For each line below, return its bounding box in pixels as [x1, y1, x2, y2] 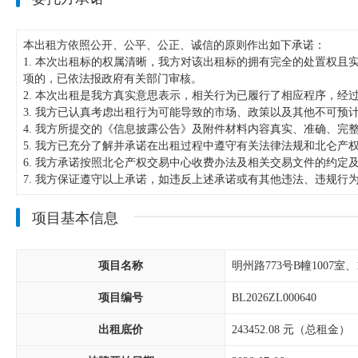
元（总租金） [283, 324, 350, 336]
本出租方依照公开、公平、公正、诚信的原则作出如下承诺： [23, 39, 325, 51]
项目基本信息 [32, 210, 118, 226]
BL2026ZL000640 [232, 292, 316, 304]
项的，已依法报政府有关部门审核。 [23, 73, 202, 85]
